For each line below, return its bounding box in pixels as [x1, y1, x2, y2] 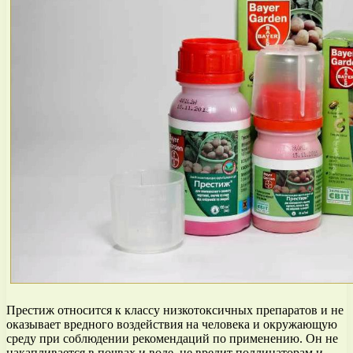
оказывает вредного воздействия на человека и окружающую [6, 318, 337, 332]
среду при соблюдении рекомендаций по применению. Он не [6, 332, 338, 346]
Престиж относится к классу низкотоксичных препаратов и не [6, 303, 344, 318]
